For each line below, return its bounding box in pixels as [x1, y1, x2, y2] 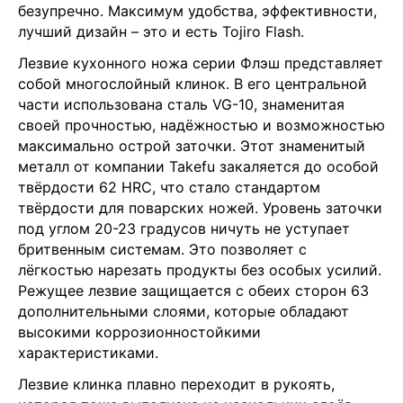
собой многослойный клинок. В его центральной [18, 74, 367, 93]
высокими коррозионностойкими [18, 322, 261, 341]
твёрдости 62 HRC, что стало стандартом [18, 177, 320, 196]
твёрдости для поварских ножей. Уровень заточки [18, 198, 382, 217]
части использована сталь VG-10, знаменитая [18, 94, 345, 113]
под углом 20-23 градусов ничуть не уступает [18, 219, 350, 237]
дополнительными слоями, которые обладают [18, 301, 349, 320]
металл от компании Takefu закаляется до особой [18, 157, 379, 175]
